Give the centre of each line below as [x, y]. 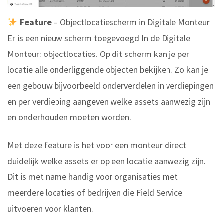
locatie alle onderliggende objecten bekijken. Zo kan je [108, 70]
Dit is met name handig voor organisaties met [93, 177]
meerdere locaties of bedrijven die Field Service [95, 193]
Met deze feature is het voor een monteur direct [97, 145]
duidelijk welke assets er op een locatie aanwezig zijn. [107, 161]
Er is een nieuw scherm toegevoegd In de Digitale [99, 38]
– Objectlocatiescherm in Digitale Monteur [130, 22]
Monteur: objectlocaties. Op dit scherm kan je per [98, 54]
